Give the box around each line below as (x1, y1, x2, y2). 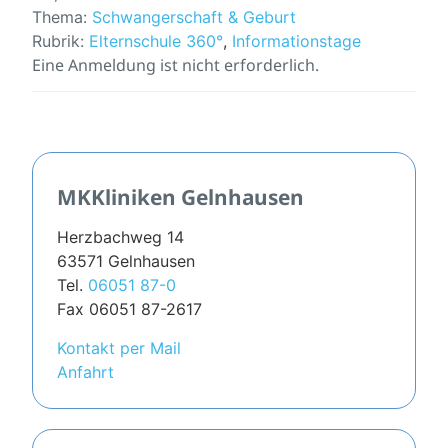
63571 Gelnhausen (57, 251, 195, 272)
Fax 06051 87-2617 (57, 299, 202, 320)
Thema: (32, 7, 92, 28)
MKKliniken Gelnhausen (57, 183, 304, 212)
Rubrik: (32, 31, 89, 52)
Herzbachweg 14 (57, 227, 184, 248)
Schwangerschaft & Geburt (92, 7, 296, 28)
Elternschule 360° (89, 31, 223, 52)
